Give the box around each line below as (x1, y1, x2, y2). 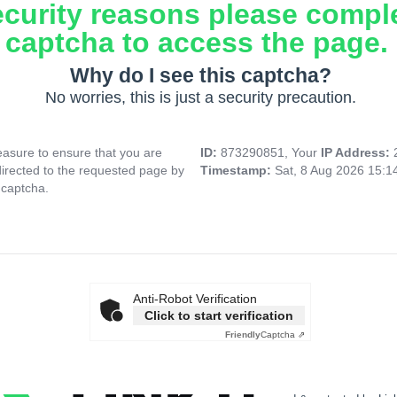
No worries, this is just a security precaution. (44, 89, 356, 107)
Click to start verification (144, 308, 293, 323)
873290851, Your (221, 145, 321, 160)
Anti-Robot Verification (133, 292, 257, 307)
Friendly (225, 330, 261, 340)
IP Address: (321, 145, 393, 160)
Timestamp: (200, 163, 275, 178)
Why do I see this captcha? (69, 64, 331, 88)
